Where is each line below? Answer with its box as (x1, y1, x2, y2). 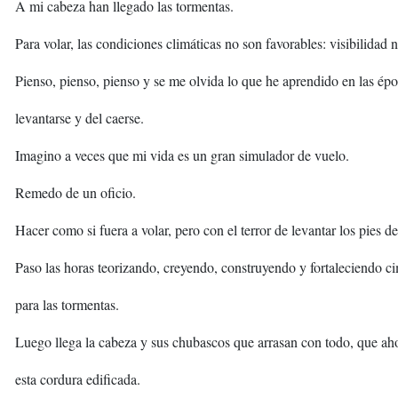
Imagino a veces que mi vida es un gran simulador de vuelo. (15, 146, 349, 165)
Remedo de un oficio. (15, 183, 136, 203)
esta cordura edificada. (15, 370, 140, 389)
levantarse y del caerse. (15, 108, 144, 128)
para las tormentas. (15, 295, 119, 314)
